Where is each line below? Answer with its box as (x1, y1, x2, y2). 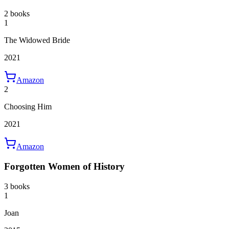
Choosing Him (4, 102, 52, 111)
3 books (4, 181, 30, 191)
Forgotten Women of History (4, 161, 125, 172)
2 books (4, 9, 30, 18)
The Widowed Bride (4, 36, 70, 45)
